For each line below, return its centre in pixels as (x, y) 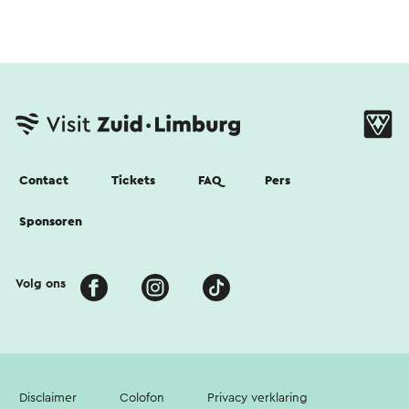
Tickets (133, 181)
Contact (44, 181)
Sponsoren (51, 222)
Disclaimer (48, 399)
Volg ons (41, 284)
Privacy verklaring (257, 399)
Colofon (142, 399)
